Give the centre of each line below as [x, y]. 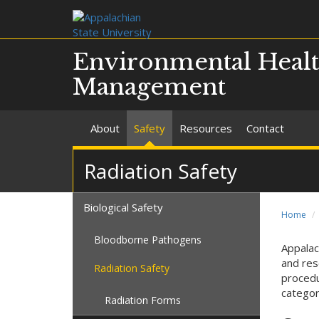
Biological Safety [123, 207]
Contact [265, 128]
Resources [206, 128]
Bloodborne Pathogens [148, 240]
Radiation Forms [143, 300]
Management [149, 87]
